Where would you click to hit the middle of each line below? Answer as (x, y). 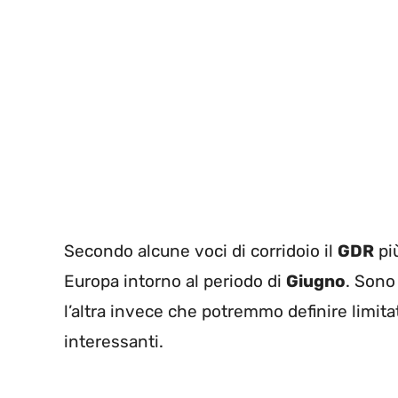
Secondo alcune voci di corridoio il (201, 251)
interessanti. (114, 341)
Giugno (316, 281)
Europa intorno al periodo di (175, 281)
